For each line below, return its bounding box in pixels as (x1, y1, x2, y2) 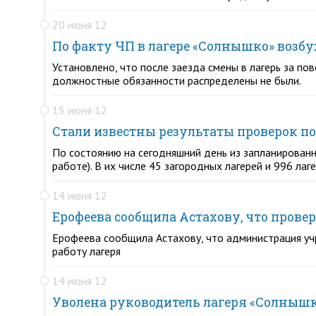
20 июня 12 (52, 18, 107, 32)
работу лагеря (52, 244, 121, 258)
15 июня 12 (52, 103, 107, 117)
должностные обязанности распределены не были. (52, 73, 301, 87)
